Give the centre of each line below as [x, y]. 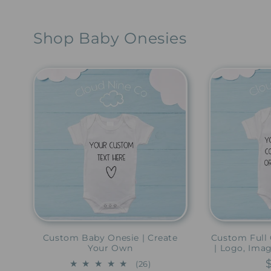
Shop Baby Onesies [110, 38]
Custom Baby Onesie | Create [110, 237]
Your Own [110, 248]
